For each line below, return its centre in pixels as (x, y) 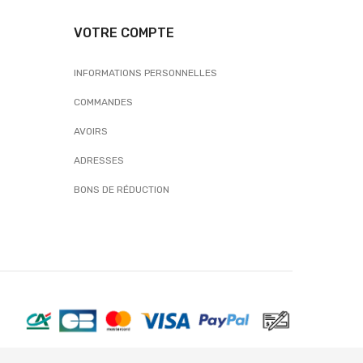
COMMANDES (103, 102)
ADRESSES (99, 161)
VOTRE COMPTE (124, 33)
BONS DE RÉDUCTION (122, 190)
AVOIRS (91, 132)
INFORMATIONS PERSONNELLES (145, 73)
